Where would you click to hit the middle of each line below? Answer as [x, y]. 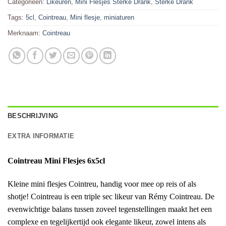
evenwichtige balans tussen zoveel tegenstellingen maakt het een [110, 209]
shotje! [19, 196]
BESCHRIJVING [33, 116]
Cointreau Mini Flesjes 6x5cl [56, 160]
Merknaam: [25, 33]
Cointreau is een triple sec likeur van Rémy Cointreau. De [123, 196]
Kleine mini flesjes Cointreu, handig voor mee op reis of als [102, 184]
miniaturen [119, 17]
